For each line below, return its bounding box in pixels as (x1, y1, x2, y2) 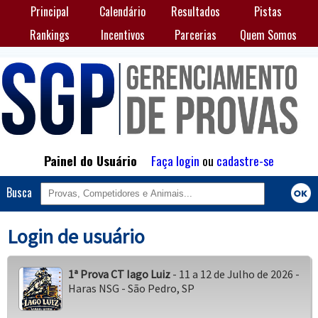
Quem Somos (239, 26, 297, 44)
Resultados (170, 3, 220, 21)
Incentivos (100, 26, 145, 44)
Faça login (151, 150, 199, 170)
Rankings (30, 26, 70, 44)
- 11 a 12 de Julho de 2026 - (170, 267, 300, 282)
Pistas (254, 3, 283, 21)
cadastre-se (216, 150, 274, 170)
